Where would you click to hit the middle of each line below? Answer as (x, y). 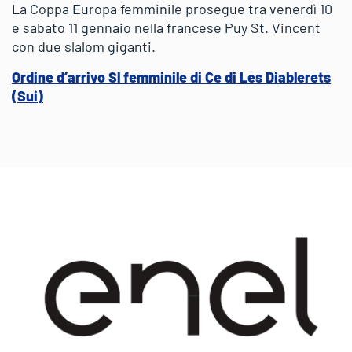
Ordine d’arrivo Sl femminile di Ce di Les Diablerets (171, 77)
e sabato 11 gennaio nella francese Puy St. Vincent (166, 27)
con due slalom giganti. (84, 46)
